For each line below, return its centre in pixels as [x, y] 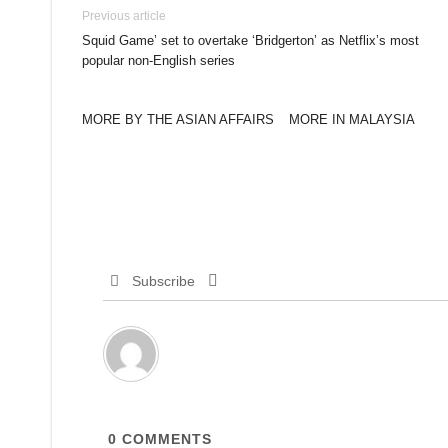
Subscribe [163, 281]
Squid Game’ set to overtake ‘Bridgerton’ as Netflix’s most [250, 40]
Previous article [124, 16]
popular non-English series [158, 60]
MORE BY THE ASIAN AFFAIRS [178, 119]
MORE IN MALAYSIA [352, 119]
